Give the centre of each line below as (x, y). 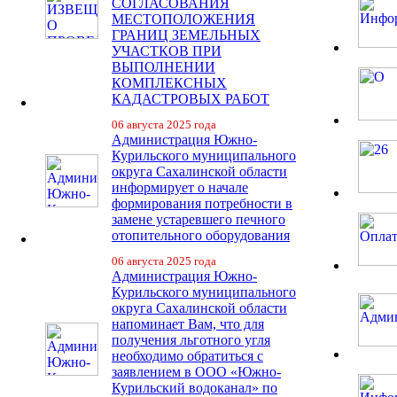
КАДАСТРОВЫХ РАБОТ (191, 99)
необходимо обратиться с (187, 356)
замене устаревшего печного (198, 219)
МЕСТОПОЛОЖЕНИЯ (183, 19)
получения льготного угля (191, 340)
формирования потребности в (202, 203)
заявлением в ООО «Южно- (196, 372)
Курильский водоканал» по (195, 388)
